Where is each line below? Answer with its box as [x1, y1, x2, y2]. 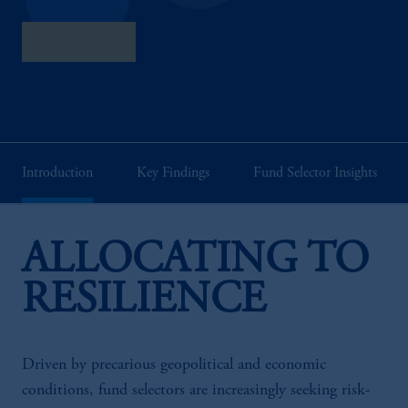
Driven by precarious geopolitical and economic [22, 357, 326, 373]
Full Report [44, 35, 114, 49]
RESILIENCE [22, 280, 266, 323]
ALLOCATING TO [22, 240, 369, 283]
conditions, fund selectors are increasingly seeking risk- [22, 382, 371, 399]
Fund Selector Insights [253, 166, 377, 180]
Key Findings [137, 166, 209, 180]
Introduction [22, 166, 93, 180]
